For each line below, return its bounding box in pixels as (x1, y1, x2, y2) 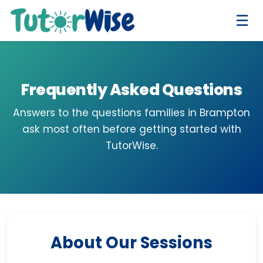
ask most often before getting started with (22, 122, 241, 136)
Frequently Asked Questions (21, 79, 242, 100)
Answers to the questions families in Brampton (13, 106, 250, 120)
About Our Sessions (50, 231, 213, 254)
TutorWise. (105, 139, 158, 153)
